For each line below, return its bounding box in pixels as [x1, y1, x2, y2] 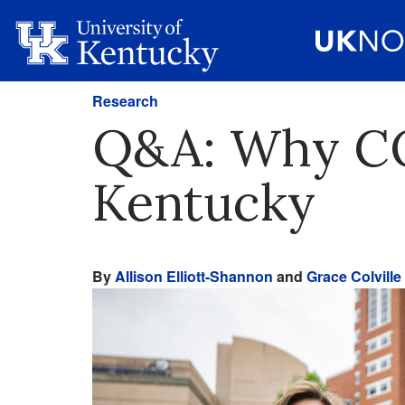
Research [92, 90, 158, 111]
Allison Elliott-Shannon [115, 266, 273, 287]
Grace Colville [306, 266, 401, 287]
